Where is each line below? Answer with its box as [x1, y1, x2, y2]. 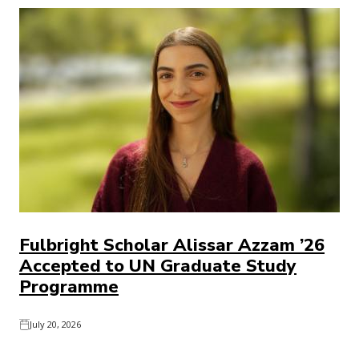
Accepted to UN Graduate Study [19, 254, 296, 278]
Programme [19, 275, 119, 299]
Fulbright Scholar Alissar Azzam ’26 [19, 233, 325, 257]
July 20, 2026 [30, 318, 81, 330]
